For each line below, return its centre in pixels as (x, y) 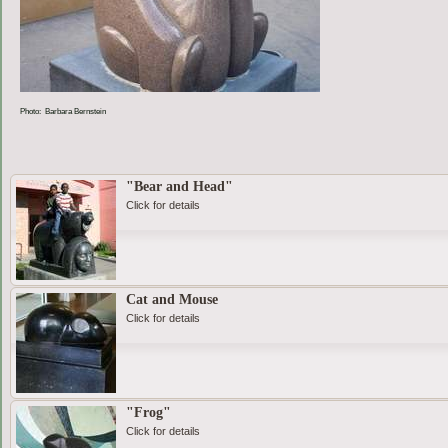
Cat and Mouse (171, 300)
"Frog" (148, 413)
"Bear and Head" (179, 187)
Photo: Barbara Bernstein (62, 111)
